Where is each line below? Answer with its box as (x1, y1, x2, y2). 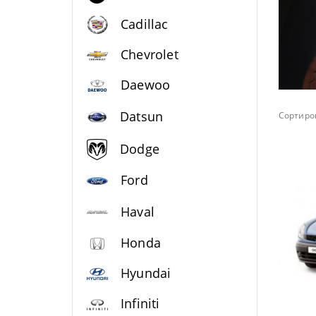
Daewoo (121, 76, 171, 93)
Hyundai (121, 265, 171, 281)
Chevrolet (121, 46, 178, 63)
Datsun (120, 107, 164, 125)
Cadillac (121, 16, 169, 32)
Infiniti (121, 295, 160, 312)
